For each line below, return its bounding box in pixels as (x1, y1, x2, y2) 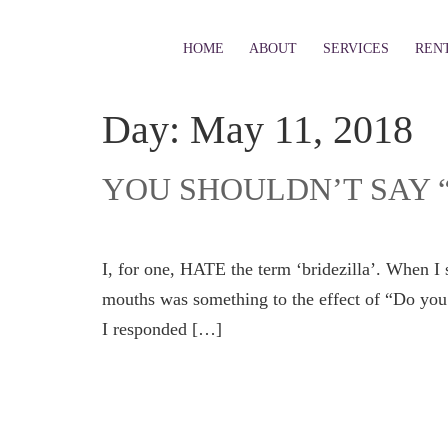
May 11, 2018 (190, 107, 413, 152)
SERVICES (322, 41, 389, 56)
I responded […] (102, 319, 222, 339)
